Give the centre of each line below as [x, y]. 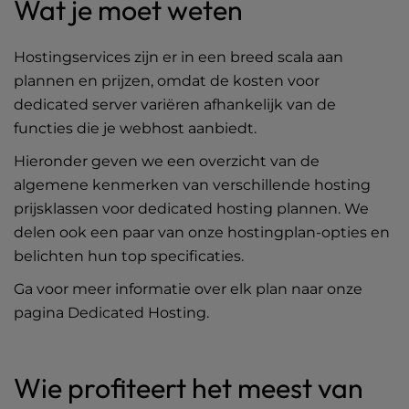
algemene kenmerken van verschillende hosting [192, 185]
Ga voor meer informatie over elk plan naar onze [188, 289]
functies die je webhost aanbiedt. [135, 128]
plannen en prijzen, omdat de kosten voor [167, 81]
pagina [41, 313]
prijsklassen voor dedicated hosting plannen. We [191, 209]
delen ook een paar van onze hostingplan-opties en [202, 232]
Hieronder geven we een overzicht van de [167, 161]
